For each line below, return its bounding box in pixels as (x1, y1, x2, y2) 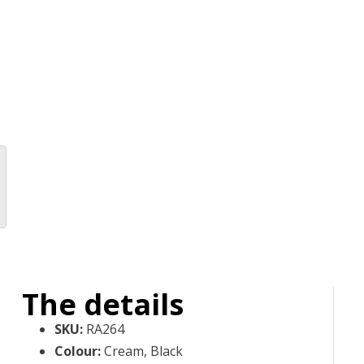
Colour (54, 341, 97, 360)
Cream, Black (103, 341, 183, 360)
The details (21, 284, 184, 324)
